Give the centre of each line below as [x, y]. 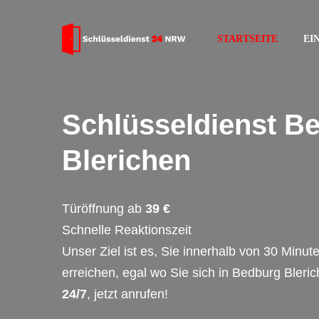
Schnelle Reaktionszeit [127, 230]
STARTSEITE [247, 39]
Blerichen [126, 160]
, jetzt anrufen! [127, 294]
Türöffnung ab [102, 209]
